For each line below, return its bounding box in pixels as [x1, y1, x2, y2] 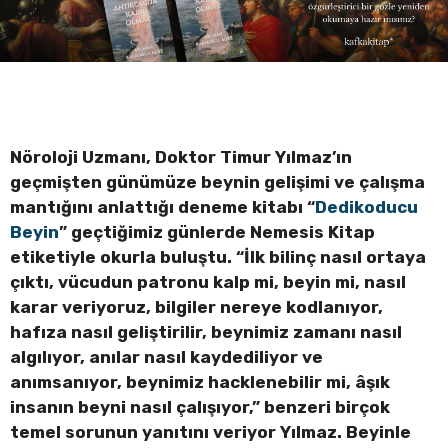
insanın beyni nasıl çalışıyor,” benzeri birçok [10, 396, 390, 417]
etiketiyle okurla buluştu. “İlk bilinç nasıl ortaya [10, 246, 426, 267]
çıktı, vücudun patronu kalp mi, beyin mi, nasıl [10, 271, 406, 292]
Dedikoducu [315, 196, 418, 217]
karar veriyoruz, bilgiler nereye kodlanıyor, [10, 296, 383, 317]
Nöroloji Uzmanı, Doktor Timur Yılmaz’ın [10, 146, 352, 167]
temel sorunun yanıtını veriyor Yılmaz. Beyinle [10, 421, 411, 442]
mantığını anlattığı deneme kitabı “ [10, 196, 315, 217]
